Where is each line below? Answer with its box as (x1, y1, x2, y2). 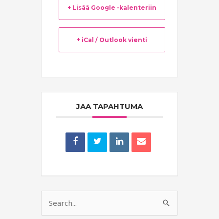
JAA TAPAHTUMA (76, 102, 143, 111)
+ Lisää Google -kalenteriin (67, 4, 156, 12)
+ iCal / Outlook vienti (77, 36, 147, 44)
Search (41, 199, 68, 209)
